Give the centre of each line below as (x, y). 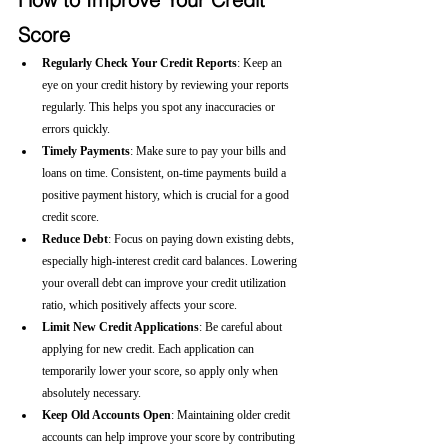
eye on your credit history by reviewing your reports (167, 85)
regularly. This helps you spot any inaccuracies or (160, 107)
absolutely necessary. (91, 393)
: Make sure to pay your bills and (209, 151)
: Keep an (261, 63)
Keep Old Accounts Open (106, 415)
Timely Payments (86, 151)
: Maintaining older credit (232, 415)
